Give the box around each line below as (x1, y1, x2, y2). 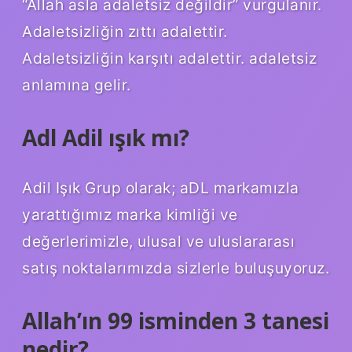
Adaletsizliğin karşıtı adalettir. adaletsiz (22, 49, 317, 68)
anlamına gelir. (22, 75, 131, 95)
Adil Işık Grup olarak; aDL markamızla (22, 178, 299, 197)
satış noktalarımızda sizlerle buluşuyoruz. (22, 258, 329, 277)
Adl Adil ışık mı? (22, 123, 189, 153)
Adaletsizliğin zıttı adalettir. (22, 22, 228, 42)
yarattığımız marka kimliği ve (22, 204, 238, 224)
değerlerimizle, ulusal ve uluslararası (22, 231, 295, 251)
